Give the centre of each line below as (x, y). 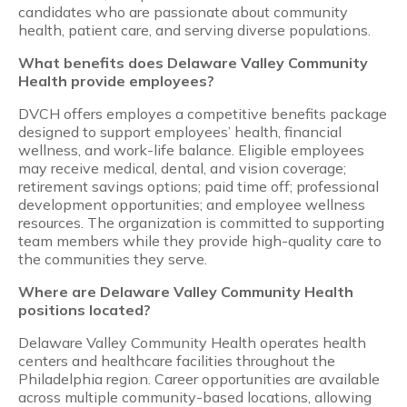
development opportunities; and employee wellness (192, 205)
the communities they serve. (113, 259)
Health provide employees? (116, 81)
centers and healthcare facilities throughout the (177, 361)
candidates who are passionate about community (183, 12)
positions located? (84, 310)
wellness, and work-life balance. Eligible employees (191, 150)
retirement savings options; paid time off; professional (199, 187)
